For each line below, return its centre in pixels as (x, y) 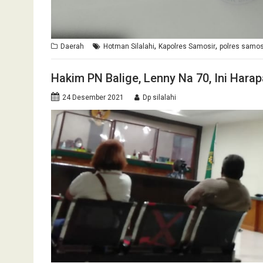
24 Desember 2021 (93, 98)
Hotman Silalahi (129, 46)
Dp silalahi (159, 98)
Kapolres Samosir (187, 46)
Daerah (72, 46)
